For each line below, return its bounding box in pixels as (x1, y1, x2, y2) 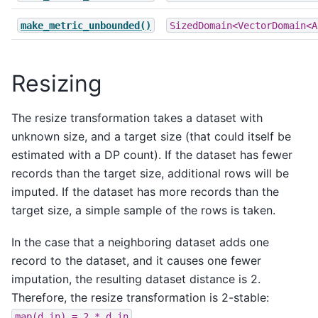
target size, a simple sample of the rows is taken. (11, 203, 275, 218)
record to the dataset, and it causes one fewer (11, 253, 261, 268)
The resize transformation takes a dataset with (11, 111, 263, 126)
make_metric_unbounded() (21, 19, 151, 31)
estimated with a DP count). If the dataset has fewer (11, 148, 292, 163)
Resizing (11, 70, 102, 98)
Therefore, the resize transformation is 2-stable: (11, 290, 269, 305)
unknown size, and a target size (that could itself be (11, 129, 291, 144)
